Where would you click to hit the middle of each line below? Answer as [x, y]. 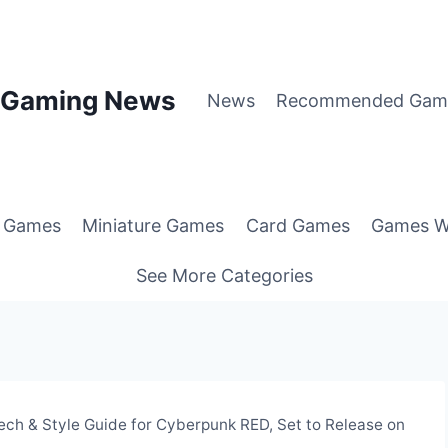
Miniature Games [153, 226]
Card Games [297, 226]
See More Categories [224, 275]
